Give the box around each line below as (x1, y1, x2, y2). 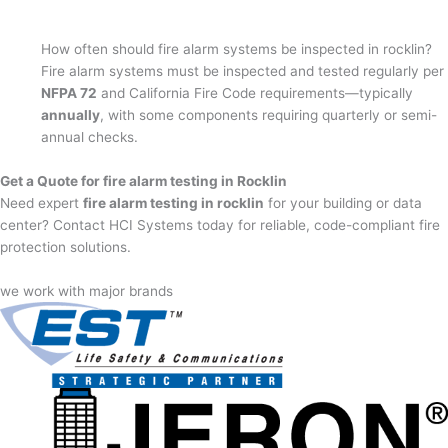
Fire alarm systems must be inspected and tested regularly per (41, 62, 445, 79)
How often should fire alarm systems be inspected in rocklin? (41, 40, 433, 57)
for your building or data (264, 194, 422, 211)
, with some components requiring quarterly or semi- (100, 106, 438, 123)
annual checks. (41, 128, 139, 145)
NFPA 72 (41, 84, 98, 101)
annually (41, 106, 101, 123)
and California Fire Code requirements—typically (97, 84, 414, 101)
